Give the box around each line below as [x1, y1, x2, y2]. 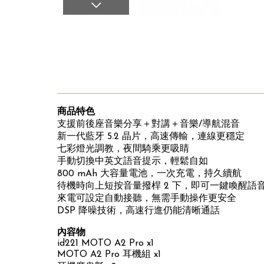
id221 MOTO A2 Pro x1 [57, 238, 154, 248]
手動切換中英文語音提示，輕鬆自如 [57, 156, 209, 166]
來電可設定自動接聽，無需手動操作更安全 [57, 193, 237, 203]
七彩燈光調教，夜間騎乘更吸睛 [57, 144, 190, 154]
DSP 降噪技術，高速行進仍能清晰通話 [57, 206, 220, 216]
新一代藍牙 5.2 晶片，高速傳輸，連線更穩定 [57, 131, 245, 141]
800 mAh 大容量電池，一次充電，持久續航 [57, 169, 242, 179]
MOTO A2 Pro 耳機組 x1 [57, 249, 161, 259]
